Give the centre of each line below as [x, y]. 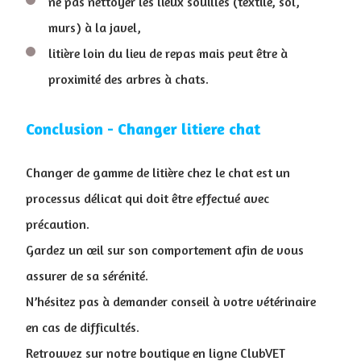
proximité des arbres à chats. [129, 79]
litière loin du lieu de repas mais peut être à [168, 53]
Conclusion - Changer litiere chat [143, 128]
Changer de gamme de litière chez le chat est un [158, 172]
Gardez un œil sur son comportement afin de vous [165, 249]
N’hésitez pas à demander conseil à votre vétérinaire [171, 301]
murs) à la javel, [96, 27]
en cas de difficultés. [83, 327]
